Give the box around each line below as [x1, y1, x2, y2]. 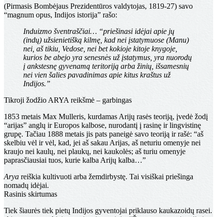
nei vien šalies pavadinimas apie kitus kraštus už [23, 71, 170, 79]
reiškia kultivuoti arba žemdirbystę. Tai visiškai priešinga [19, 172, 193, 181]
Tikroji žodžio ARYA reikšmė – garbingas [4, 96, 132, 105]
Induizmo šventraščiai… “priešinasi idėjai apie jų [23, 27, 174, 36]
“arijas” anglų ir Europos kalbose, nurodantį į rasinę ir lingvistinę [4, 121, 201, 130]
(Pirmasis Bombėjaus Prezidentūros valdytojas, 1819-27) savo [4, 2, 193, 11]
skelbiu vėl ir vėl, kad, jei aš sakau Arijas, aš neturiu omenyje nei [4, 139, 201, 147]
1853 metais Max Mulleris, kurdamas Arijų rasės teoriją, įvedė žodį [4, 112, 208, 121]
